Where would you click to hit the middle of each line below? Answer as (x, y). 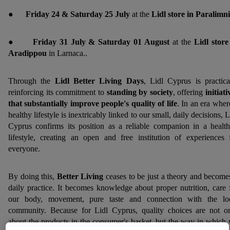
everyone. (24, 149)
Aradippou (28, 53)
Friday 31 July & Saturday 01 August (101, 42)
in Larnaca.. (68, 53)
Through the (32, 81)
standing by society (140, 92)
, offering (189, 92)
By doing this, (33, 176)
